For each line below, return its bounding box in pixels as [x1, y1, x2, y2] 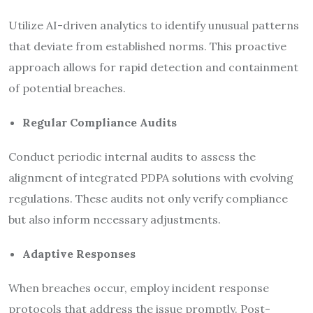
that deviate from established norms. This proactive [8, 38, 286, 53]
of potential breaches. [8, 80, 126, 95]
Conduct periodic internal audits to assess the [8, 149, 256, 163]
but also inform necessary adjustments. [8, 212, 221, 226]
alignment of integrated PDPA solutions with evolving [8, 170, 293, 184]
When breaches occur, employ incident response [8, 280, 269, 295]
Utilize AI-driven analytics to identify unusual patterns [8, 17, 299, 32]
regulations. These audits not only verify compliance [8, 191, 288, 205]
